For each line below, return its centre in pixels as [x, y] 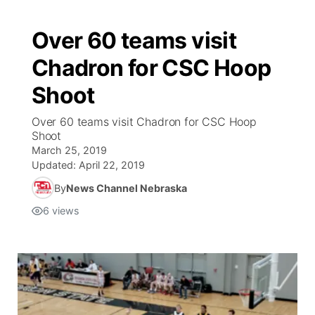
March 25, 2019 [69, 150]
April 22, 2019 [112, 165]
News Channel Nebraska [127, 188]
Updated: [55, 165]
